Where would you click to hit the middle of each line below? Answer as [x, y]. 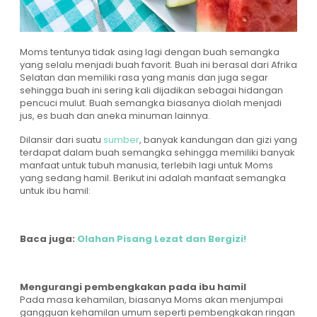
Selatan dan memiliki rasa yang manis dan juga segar [144, 78]
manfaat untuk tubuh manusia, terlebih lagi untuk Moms [146, 166]
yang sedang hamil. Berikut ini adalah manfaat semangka [153, 178]
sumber [121, 140]
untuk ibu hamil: [55, 191]
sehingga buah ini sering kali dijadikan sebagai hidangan [151, 91]
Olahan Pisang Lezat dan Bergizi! [162, 239]
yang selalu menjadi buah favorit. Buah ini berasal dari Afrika [158, 65]
